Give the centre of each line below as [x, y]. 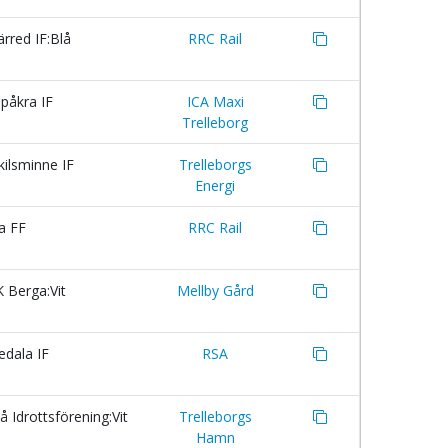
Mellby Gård [215, 290]
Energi [215, 185]
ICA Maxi [215, 101]
